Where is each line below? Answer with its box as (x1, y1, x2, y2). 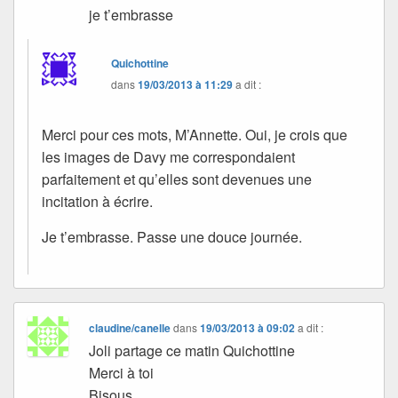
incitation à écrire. (42, 190, 153, 211)
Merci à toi (89, 362, 155, 383)
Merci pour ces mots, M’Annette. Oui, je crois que (42, 123, 347, 145)
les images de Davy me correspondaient (42, 146, 295, 167)
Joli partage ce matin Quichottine (89, 339, 296, 361)
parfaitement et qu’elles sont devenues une (42, 168, 312, 189)
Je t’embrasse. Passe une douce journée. (42, 226, 302, 247)
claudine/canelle (89, 319, 171, 336)
